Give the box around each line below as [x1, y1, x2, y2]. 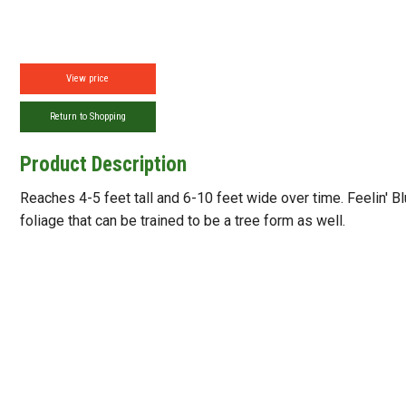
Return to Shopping [49, 111, 126, 122]
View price [66, 72, 110, 84]
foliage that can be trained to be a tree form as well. [19, 212, 345, 229]
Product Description [19, 152, 187, 177]
